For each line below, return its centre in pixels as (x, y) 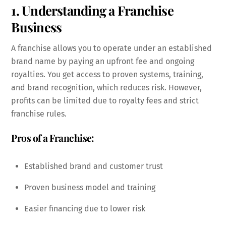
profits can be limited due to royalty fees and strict (105, 101)
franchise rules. (39, 114)
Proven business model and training (90, 187)
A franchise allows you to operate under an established (112, 48)
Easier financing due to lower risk (85, 208)
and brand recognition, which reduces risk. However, (107, 88)
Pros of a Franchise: (53, 137)
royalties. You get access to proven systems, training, (107, 75)
